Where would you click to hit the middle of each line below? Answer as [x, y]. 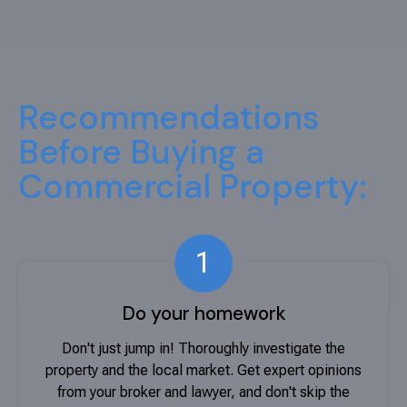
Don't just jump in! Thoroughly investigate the [203, 348]
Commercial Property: [193, 186]
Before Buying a [141, 151]
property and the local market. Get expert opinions [203, 370]
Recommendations [169, 117]
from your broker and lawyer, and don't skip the [203, 392]
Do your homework [203, 313]
